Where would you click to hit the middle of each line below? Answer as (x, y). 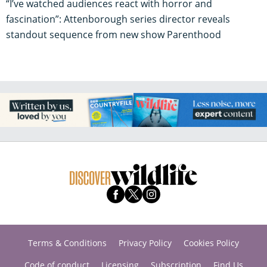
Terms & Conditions (67, 243)
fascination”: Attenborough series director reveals (118, 19)
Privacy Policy (145, 243)
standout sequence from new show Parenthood (114, 35)
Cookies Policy (211, 243)
